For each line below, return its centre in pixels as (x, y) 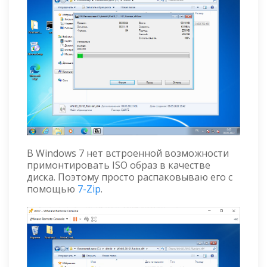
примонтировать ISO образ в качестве (119, 165)
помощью (52, 189)
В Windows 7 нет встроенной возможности (128, 153)
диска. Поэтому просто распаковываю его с (130, 177)
